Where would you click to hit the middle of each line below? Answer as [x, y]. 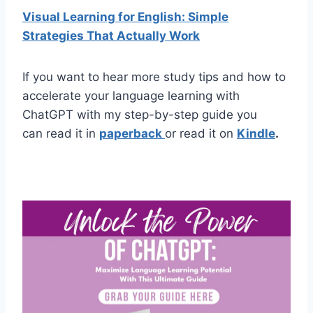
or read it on [201, 133]
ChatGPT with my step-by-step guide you [140, 114]
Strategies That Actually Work [111, 35]
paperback [132, 133]
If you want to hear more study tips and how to [154, 77]
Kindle [256, 133]
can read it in [61, 133]
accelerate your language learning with [131, 95]
